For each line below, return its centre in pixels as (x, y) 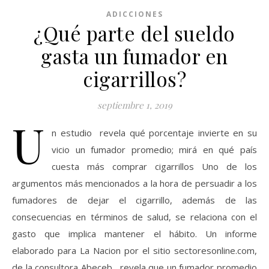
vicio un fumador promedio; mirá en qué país (154, 150)
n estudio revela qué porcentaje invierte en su (154, 133)
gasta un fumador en (134, 56)
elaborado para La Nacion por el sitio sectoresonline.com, (134, 250)
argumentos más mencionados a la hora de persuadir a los (134, 183)
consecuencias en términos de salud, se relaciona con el (134, 217)
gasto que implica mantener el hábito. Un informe (134, 234)
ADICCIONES (134, 14)
